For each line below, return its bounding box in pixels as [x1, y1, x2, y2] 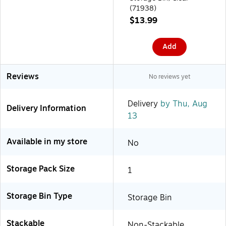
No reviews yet [148, 72, 191, 81]
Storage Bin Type [7, 190, 72, 202]
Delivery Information [7, 102, 86, 115]
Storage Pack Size [7, 162, 75, 175]
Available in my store [7, 135, 87, 148]
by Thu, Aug [158, 97, 207, 110]
